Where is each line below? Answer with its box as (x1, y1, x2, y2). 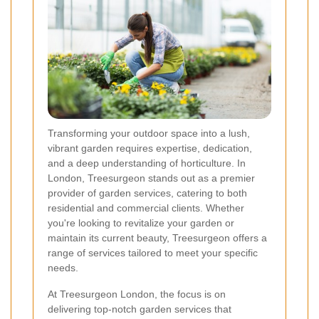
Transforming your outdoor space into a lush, (48, 127, 250, 140)
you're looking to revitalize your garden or (48, 217, 234, 229)
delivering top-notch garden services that (48, 303, 231, 315)
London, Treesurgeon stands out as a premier (48, 172, 255, 184)
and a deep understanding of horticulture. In (48, 157, 246, 169)
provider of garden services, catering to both (48, 187, 247, 199)
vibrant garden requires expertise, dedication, (48, 142, 252, 155)
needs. (48, 262, 78, 274)
